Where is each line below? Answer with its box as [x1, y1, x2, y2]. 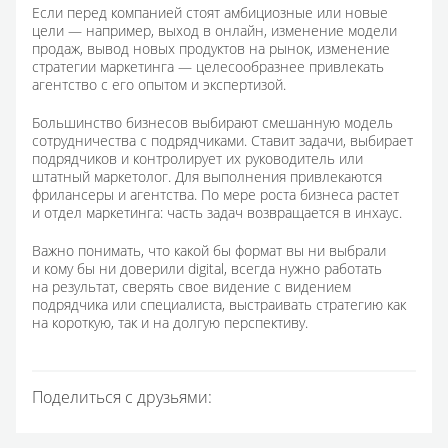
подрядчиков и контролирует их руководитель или [32, 149, 363, 169]
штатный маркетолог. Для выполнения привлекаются [32, 167, 382, 187]
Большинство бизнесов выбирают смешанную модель [32, 113, 393, 133]
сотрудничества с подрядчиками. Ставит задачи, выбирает [32, 131, 413, 151]
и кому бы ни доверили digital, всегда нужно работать [32, 259, 382, 279]
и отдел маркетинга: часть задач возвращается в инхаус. [32, 203, 402, 223]
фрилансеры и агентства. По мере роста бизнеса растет [32, 185, 399, 205]
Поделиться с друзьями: [32, 386, 212, 409]
